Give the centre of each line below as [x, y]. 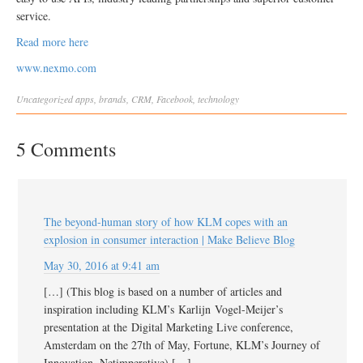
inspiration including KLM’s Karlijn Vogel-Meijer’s [163, 309]
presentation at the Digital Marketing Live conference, [169, 327]
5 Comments [66, 149]
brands [113, 98]
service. [34, 15]
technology [218, 98]
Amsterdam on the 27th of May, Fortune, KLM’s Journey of [182, 344]
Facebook [175, 98]
